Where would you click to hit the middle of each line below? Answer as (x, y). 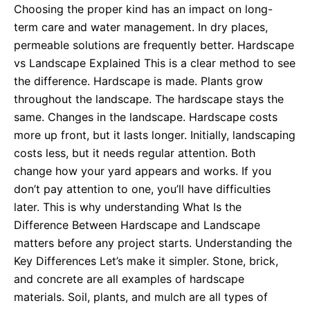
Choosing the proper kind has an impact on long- (143, 9)
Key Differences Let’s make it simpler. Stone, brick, (146, 261)
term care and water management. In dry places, (141, 27)
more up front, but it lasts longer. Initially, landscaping (155, 135)
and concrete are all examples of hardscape (129, 279)
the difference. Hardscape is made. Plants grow (138, 81)
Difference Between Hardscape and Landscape (137, 225)
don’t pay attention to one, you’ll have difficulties (142, 189)
